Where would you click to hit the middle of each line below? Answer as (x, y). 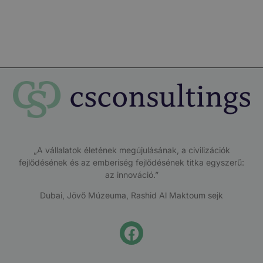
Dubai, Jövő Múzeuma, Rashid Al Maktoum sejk (131, 195)
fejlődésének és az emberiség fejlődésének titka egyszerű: (131, 163)
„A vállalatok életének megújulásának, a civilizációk (131, 150)
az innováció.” (131, 175)
